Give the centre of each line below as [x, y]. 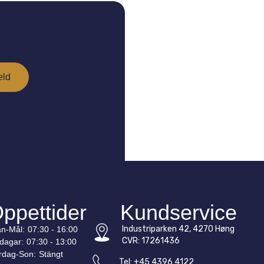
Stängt [51, 254]
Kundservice [179, 213]
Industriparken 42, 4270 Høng [179, 229]
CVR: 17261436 [151, 241]
